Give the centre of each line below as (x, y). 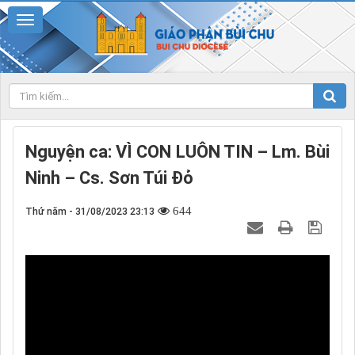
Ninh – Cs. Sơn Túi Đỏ (109, 177)
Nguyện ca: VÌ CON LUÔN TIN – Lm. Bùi (177, 151)
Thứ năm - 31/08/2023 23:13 (90, 211)
